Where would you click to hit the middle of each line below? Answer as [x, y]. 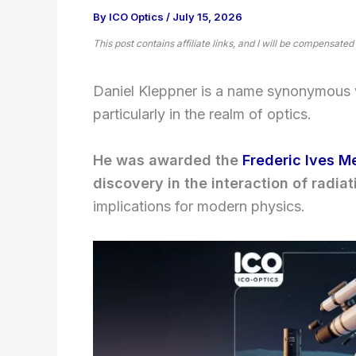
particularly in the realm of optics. [202, 114]
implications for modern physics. [199, 206]
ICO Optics [137, 17]
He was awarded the [168, 160]
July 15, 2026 [207, 17]
